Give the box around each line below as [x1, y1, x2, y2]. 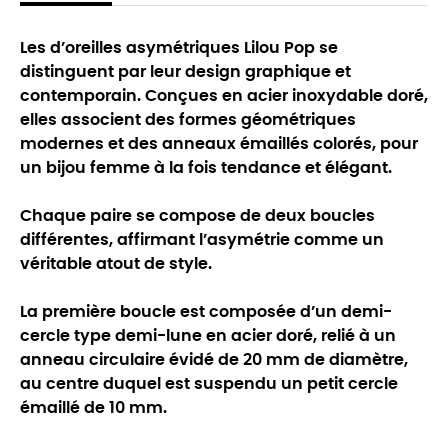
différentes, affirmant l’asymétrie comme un [20, 232, 384, 249]
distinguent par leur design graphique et [20, 64, 351, 81]
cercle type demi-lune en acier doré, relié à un [20, 328, 396, 345]
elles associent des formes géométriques [20, 112, 356, 129]
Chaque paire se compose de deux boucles [20, 208, 375, 225]
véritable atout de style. [20, 256, 212, 273]
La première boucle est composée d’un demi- [20, 304, 392, 321]
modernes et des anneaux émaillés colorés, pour [20, 136, 418, 153]
